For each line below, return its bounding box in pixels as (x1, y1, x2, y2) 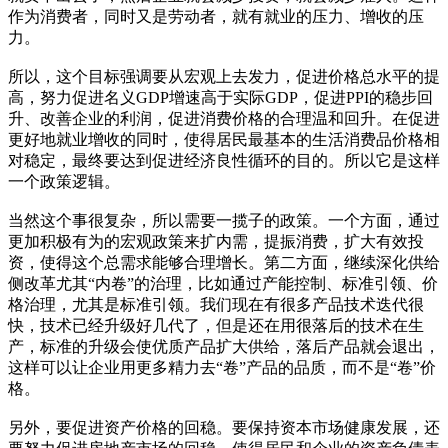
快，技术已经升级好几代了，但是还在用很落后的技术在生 (8, 316, 424, 334)
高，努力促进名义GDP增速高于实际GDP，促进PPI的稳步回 (8, 88, 433, 106)
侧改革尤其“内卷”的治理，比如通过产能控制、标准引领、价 (8, 274, 438, 292)
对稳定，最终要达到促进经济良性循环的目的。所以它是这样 (8, 151, 440, 169)
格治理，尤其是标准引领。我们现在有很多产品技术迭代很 (8, 295, 424, 313)
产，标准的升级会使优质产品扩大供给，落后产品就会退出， (8, 337, 440, 355)
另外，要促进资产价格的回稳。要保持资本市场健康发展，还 (8, 418, 440, 436)
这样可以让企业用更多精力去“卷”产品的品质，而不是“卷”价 (8, 358, 436, 376)
